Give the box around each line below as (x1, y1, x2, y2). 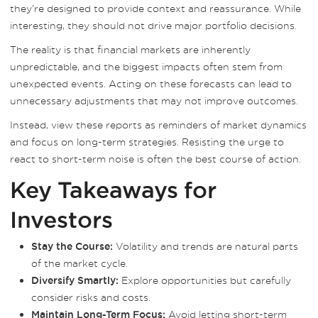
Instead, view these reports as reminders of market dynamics (10, 119, 307, 131)
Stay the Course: (31, 241, 113, 252)
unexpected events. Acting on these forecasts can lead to (10, 77, 292, 89)
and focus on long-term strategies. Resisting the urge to (10, 136, 284, 148)
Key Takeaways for (10, 177, 216, 202)
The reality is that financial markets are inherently (10, 43, 251, 55)
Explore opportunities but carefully (119, 274, 291, 286)
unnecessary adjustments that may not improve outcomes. (10, 94, 298, 106)
